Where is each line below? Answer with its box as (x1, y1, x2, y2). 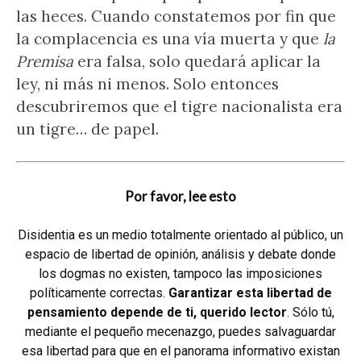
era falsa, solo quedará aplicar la (73, 52, 321, 71)
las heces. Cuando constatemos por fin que (16, 6, 336, 26)
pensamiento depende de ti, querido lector (27, 305, 287, 320)
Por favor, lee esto (125, 188, 236, 205)
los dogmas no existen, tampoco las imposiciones (39, 266, 322, 281)
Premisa (16, 52, 73, 71)
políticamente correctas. (29, 285, 168, 301)
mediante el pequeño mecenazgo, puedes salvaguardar (25, 324, 336, 339)
